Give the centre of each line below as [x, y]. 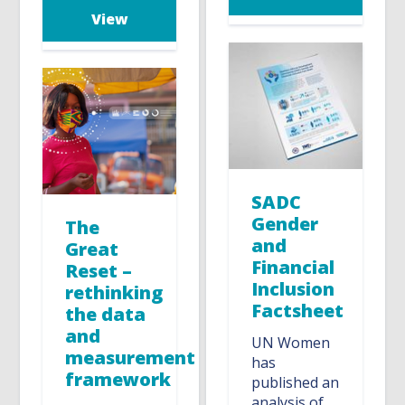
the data [106, 315]
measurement [131, 358]
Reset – [99, 271]
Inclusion [293, 288]
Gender [285, 223]
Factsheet [298, 310]
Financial [293, 267]
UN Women [291, 342]
